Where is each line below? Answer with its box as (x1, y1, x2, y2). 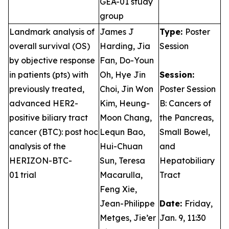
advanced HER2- (9, 98, 78, 108)
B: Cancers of (159, 98, 211, 108)
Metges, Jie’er (100, 213, 156, 223)
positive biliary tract (9, 112, 88, 123)
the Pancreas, (159, 112, 214, 123)
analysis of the (9, 141, 66, 151)
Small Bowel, (159, 127, 210, 137)
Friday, (185, 198, 213, 209)
